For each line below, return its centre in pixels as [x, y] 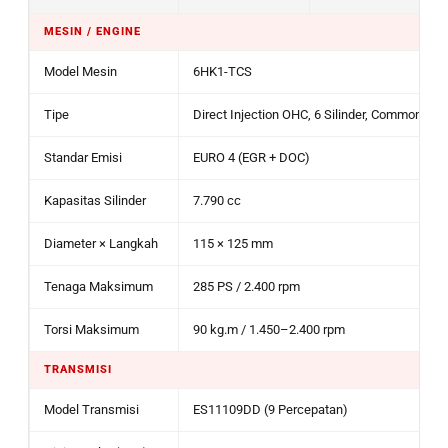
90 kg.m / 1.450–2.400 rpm [269, 329]
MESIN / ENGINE [92, 31]
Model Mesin [80, 71]
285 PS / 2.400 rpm [246, 286]
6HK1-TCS [222, 71]
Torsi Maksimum [91, 329]
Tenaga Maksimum [98, 286]
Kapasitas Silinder [95, 200]
